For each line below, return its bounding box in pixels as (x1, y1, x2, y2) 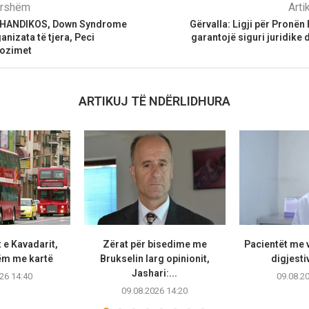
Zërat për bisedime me (102, 239, 207, 250)
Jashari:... (132, 268, 178, 279)
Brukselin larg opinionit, (99, 253, 210, 265)
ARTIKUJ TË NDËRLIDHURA (78, 94, 230, 109)
